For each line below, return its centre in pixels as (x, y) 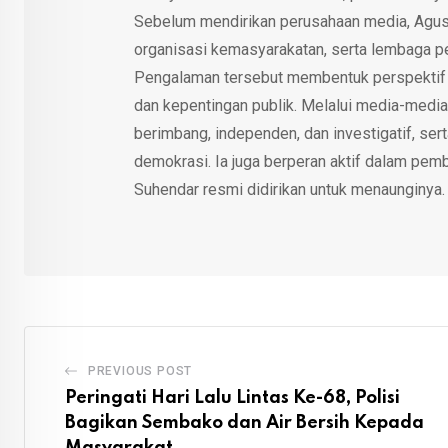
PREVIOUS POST (140, 371)
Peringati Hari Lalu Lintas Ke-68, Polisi (232, 398)
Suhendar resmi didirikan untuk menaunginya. (289, 190)
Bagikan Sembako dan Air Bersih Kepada (244, 423)
